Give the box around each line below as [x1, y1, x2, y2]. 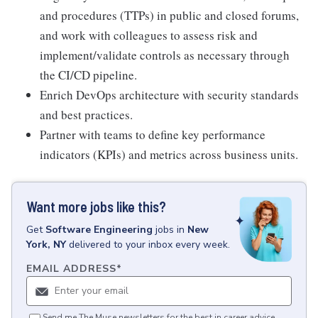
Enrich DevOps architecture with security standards [40, 87, 299, 103]
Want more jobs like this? [26, 198, 166, 215]
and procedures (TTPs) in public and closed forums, [40, 7, 299, 23]
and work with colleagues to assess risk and [40, 27, 258, 43]
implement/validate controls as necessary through [40, 47, 290, 63]
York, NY [26, 238, 66, 251]
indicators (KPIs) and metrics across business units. [40, 146, 298, 163]
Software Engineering [45, 223, 153, 236]
